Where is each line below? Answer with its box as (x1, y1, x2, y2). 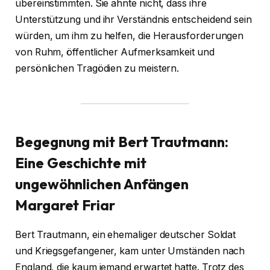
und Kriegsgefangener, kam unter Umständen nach (15, 245, 245, 257)
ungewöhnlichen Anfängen (15, 174, 189, 193)
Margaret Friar (15, 195, 115, 214)
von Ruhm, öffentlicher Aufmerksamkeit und (15, 46, 215, 58)
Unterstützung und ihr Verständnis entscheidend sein (15, 13, 252, 25)
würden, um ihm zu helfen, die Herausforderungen (15, 30, 244, 42)
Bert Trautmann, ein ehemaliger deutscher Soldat (15, 228, 236, 240)
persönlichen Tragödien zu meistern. (15, 62, 180, 74)
